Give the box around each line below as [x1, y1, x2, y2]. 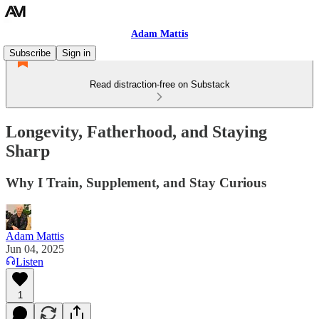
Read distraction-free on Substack [89, 79, 230, 90]
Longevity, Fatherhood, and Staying [6, 122, 267, 141]
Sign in [62, 48, 90, 58]
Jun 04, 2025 [6, 242, 64, 255]
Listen [16, 255, 43, 268]
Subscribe [9, 48, 51, 58]
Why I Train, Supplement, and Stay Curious [6, 174, 266, 190]
